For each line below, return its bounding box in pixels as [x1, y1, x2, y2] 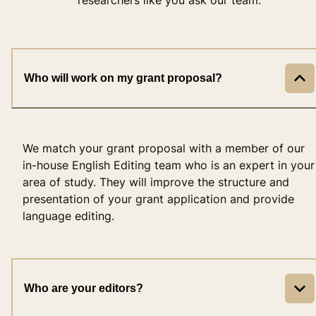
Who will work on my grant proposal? [24, 71, 222, 84]
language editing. [23, 208, 114, 223]
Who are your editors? [24, 281, 143, 294]
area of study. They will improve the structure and [23, 174, 289, 189]
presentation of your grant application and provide [23, 191, 294, 206]
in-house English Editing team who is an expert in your [23, 157, 315, 172]
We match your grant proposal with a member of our [23, 140, 305, 155]
